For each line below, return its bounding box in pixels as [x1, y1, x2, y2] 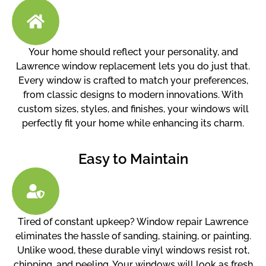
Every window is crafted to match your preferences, [18, 74, 248, 86]
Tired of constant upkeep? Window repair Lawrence [18, 216, 248, 227]
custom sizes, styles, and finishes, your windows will [17, 103, 249, 115]
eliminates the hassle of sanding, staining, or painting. [15, 230, 251, 242]
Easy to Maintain [78, 150, 188, 167]
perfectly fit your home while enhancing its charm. [22, 117, 244, 129]
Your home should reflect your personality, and [28, 46, 238, 58]
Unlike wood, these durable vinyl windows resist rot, [17, 244, 249, 256]
